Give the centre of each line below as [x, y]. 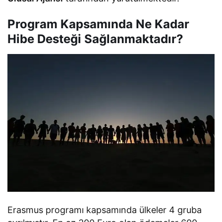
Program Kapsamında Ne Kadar [98, 24]
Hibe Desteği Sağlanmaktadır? [95, 39]
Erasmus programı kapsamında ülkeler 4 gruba [105, 210]
